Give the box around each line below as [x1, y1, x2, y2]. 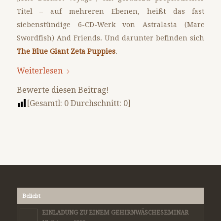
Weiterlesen [16, 66, 63, 75]
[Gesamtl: [26, 98, 64, 108]
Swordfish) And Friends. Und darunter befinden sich [16, 34, 205, 42]
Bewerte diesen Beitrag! [16, 85, 109, 95]
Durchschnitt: [68, 98, 123, 108]
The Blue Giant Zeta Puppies [16, 47, 115, 55]
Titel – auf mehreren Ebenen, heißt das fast [16, 7, 205, 15]
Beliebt [22, 192, 40, 199]
